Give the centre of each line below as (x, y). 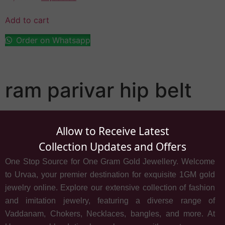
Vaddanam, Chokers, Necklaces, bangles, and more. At (110, 213)
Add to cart (27, 20)
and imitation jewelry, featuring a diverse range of (110, 200)
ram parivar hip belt (98, 90)
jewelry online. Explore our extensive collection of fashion (110, 187)
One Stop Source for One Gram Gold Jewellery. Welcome (110, 161)
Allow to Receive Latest (113, 131)
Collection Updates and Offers (113, 147)
